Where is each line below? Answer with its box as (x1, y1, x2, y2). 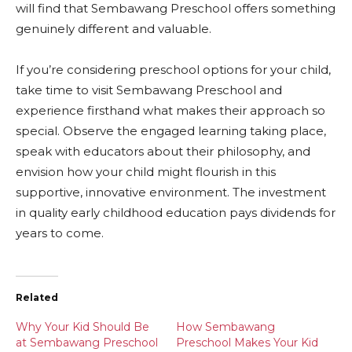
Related (16, 291, 58, 303)
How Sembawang (176, 320, 275, 334)
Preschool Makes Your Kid (176, 335, 318, 350)
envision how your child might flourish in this (16, 164, 276, 179)
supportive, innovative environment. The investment (16, 185, 326, 200)
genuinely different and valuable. (16, 21, 211, 36)
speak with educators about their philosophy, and (16, 144, 310, 159)
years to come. (16, 225, 104, 240)
